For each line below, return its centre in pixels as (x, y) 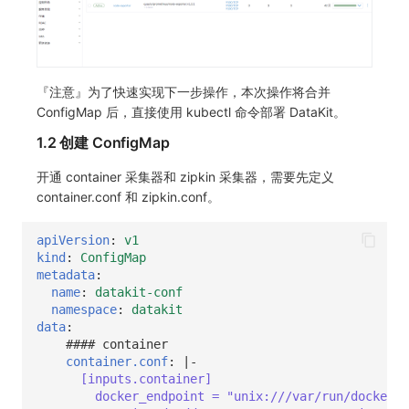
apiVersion (73, 240)
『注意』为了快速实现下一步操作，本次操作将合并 (184, 92)
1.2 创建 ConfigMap (103, 143)
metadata (66, 274)
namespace (84, 309)
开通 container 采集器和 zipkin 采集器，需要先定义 (185, 177)
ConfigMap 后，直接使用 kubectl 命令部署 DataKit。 (191, 112)
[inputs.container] (146, 378)
